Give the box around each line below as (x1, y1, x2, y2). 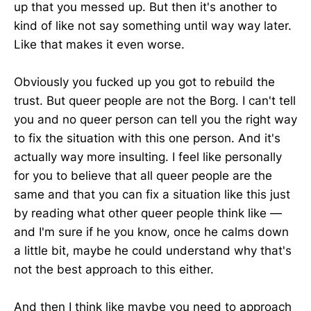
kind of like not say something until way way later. (14, 18, 292, 33)
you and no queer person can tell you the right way (14, 112, 297, 126)
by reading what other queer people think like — (14, 205, 282, 220)
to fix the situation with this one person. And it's (14, 131, 280, 145)
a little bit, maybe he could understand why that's (14, 243, 292, 258)
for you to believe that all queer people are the (14, 168, 272, 183)
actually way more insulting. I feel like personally (14, 149, 282, 164)
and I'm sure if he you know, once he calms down (14, 224, 289, 239)
